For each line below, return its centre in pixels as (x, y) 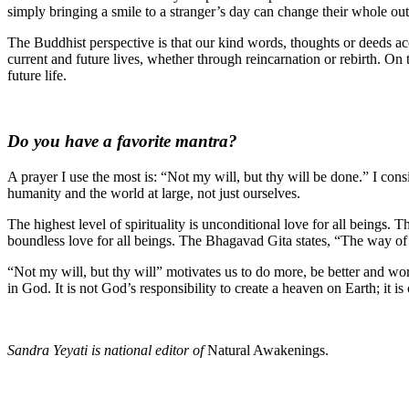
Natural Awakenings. (268, 351)
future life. (37, 75)
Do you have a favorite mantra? (122, 142)
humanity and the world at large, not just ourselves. (156, 194)
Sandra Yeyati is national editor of (107, 351)
